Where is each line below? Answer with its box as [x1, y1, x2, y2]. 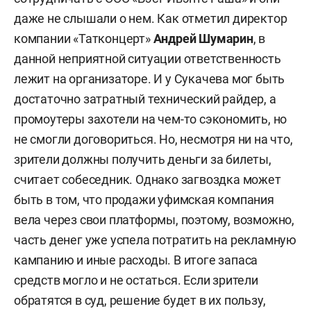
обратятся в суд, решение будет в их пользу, [14, 292, 266, 308]
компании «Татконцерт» [14, 31, 153, 46]
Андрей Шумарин [153, 31, 253, 46]
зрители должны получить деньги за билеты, [14, 151, 271, 167]
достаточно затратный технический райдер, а [14, 91, 276, 106]
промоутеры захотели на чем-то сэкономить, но [14, 111, 287, 126]
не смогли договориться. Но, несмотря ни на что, [14, 131, 293, 146]
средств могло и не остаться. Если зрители [14, 272, 258, 287]
